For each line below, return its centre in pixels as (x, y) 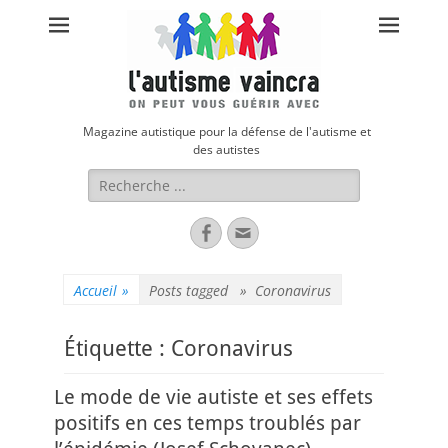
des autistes (226, 149)
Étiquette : (117, 348)
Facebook (253, 232)
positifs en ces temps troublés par (207, 423)
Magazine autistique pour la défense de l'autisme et (226, 131)
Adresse (284, 232)
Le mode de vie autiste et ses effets (213, 397)
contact (281, 272)
